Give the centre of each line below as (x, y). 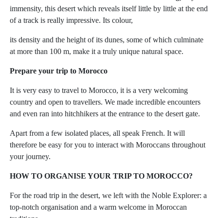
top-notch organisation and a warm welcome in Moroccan (98, 207)
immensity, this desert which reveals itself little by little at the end (109, 9)
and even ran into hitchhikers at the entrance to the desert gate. (105, 114)
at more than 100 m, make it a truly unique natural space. (97, 52)
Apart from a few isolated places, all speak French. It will (97, 133)
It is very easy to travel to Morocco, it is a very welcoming (99, 91)
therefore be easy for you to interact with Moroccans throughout (108, 145)
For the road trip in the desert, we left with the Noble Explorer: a (108, 196)
